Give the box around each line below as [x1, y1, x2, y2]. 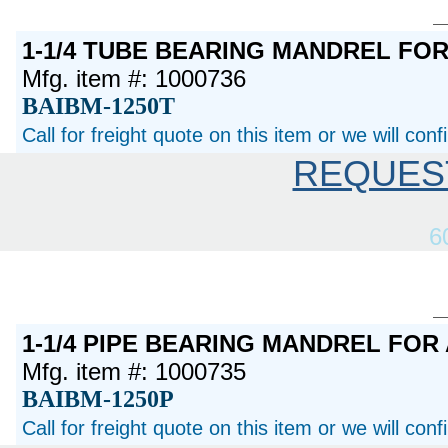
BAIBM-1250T [22, 92, 176, 119]
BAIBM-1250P [22, 385, 175, 412]
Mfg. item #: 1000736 [22, 64, 247, 92]
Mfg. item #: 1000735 [22, 357, 247, 385]
